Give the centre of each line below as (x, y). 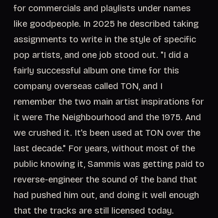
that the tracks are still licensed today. (94, 211)
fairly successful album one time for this (96, 71)
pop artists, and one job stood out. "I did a (101, 55)
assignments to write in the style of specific (105, 39)
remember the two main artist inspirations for (109, 102)
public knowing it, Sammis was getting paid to (109, 164)
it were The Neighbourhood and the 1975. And (107, 117)
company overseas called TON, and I (88, 86)
